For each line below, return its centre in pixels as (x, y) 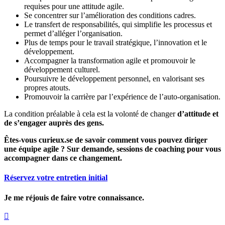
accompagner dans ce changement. (63, 158)
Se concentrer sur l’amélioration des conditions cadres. (110, 16)
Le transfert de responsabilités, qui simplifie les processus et (118, 25)
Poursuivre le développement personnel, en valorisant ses (114, 79)
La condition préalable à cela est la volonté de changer (90, 114)
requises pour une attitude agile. (74, 7)
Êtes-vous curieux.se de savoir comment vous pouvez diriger (106, 140)
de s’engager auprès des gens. (54, 123)
